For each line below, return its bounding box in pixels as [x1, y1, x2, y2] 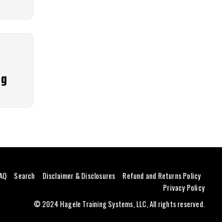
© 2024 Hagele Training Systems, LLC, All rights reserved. [33, 199, 205, 210]
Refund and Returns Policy [122, 170, 201, 181]
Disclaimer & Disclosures [42, 170, 115, 181]
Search [14, 170, 35, 181]
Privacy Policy [163, 182, 205, 193]
